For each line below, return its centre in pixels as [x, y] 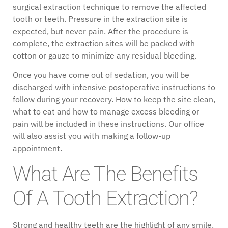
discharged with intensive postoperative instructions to [114, 87]
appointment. [38, 148]
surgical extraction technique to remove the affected [109, 6]
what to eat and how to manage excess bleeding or [106, 112]
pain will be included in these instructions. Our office [108, 124]
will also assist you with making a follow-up [92, 136]
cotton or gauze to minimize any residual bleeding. [105, 55]
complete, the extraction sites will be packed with [104, 43]
